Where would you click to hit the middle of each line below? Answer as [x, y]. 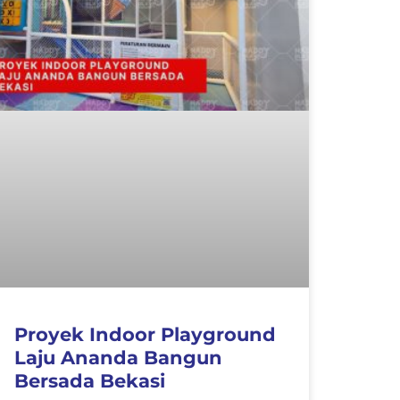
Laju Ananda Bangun [118, 357]
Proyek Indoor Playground [145, 334]
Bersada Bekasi [90, 380]
